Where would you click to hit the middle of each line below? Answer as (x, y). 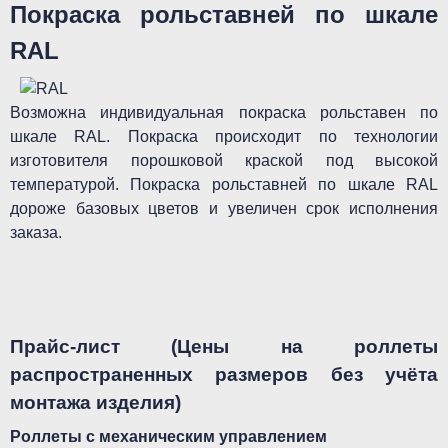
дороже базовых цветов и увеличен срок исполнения (224, 208)
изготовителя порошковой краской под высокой (224, 160)
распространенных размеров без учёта (224, 374)
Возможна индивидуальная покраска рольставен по (224, 112)
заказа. (36, 232)
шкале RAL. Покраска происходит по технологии (224, 136)
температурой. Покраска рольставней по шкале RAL (224, 184)
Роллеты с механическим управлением (168, 436)
